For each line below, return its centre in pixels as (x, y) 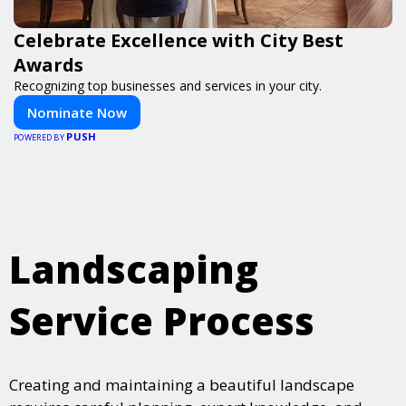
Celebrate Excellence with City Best (179, 41)
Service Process (162, 321)
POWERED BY (40, 138)
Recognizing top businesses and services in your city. (168, 86)
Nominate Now (77, 113)
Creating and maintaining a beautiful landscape (182, 385)
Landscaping (134, 269)
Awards (48, 65)
